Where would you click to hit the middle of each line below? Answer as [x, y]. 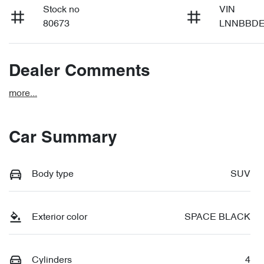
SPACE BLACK [217, 217]
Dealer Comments [80, 72]
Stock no [62, 10]
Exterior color [60, 217]
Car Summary [63, 138]
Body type [53, 174]
